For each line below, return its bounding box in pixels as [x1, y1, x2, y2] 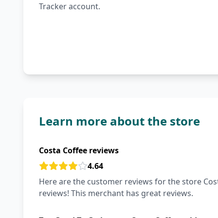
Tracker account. [39, 1, 100, 12]
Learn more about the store [39, 113, 200, 129]
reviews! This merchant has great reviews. [39, 188, 193, 199]
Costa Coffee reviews [39, 145, 119, 156]
